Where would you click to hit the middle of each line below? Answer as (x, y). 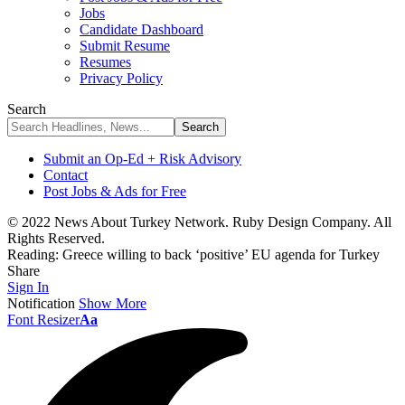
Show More (113, 303)
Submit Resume (125, 46)
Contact (66, 175)
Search (27, 109)
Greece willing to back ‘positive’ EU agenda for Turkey (221, 254)
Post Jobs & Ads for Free (115, 191)
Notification (41, 303)
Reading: (33, 254)
